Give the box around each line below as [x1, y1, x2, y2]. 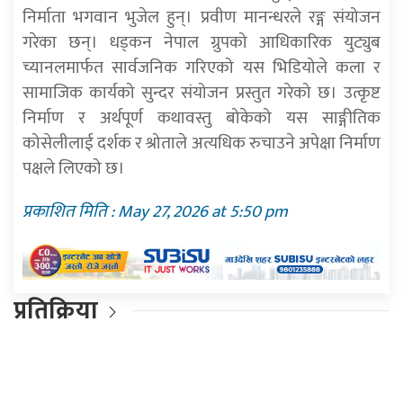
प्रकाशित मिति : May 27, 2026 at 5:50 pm [22, 197, 288, 227]
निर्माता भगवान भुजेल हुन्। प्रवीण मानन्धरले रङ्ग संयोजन [22, 3, 381, 32]
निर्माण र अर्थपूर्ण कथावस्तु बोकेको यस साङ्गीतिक [22, 103, 381, 133]
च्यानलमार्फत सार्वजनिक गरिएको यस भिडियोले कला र [22, 53, 381, 83]
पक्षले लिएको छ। [22, 154, 125, 184]
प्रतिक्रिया [13, 290, 98, 331]
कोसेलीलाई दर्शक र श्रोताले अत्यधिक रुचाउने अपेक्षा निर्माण [22, 129, 381, 158]
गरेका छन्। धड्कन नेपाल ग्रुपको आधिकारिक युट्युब [22, 28, 381, 58]
